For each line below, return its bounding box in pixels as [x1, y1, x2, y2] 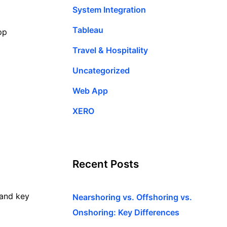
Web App [72, 85, 108, 96]
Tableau [72, 24, 103, 35]
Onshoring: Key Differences [72, 207, 179, 217]
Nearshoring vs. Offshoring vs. [72, 192, 192, 202]
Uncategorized [72, 65, 130, 75]
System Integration [72, 4, 146, 15]
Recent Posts [72, 157, 139, 170]
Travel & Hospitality [72, 45, 148, 55]
